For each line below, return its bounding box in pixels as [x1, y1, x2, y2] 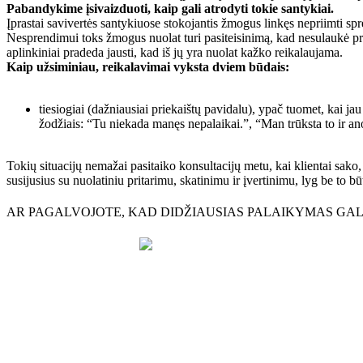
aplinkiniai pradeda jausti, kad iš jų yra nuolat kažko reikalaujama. [6, 45, 346, 59]
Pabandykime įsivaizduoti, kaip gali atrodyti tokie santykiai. [6, 2, 334, 15]
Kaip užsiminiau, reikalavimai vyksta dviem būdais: [6, 60, 289, 74]
